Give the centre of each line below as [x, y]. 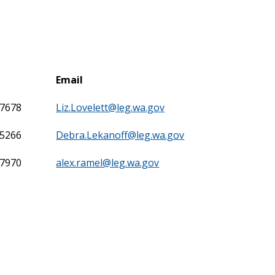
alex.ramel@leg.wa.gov [108, 162]
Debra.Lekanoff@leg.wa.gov [120, 135]
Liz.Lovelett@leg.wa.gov [110, 107]
